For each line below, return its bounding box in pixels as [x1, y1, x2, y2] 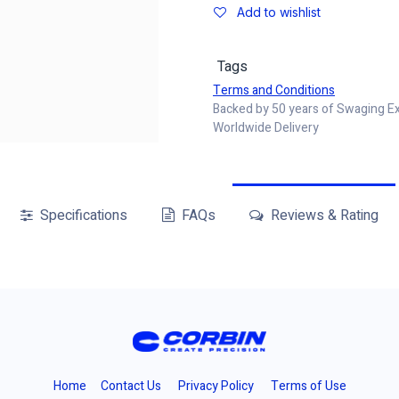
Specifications [37, 205, 128, 226]
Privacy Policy [177, 377, 254, 396]
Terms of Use [270, 377, 346, 396]
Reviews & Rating [266, 205, 379, 226]
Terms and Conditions [213, 81, 335, 100]
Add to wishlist [237, 4, 321, 20]
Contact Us [100, 377, 161, 396]
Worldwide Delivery [213, 118, 319, 137]
